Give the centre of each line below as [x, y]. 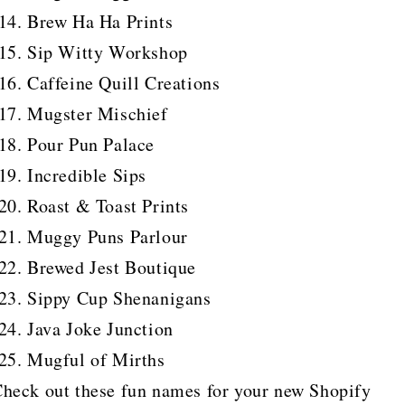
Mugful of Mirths [96, 359]
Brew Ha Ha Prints [100, 21]
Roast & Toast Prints [108, 205]
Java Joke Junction [100, 328]
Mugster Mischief [98, 113]
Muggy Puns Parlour [108, 236]
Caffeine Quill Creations [124, 82]
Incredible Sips [87, 174]
